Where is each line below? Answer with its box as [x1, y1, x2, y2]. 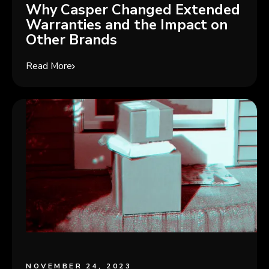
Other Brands [26, 30, 118, 50]
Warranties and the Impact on [26, 15, 228, 35]
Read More [26, 59, 73, 73]
